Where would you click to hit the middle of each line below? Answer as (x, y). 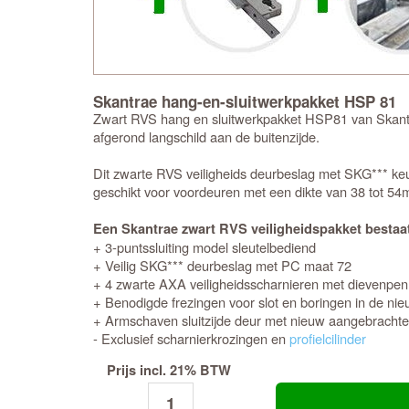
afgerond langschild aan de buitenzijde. (206, 136)
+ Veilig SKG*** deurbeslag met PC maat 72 (222, 265)
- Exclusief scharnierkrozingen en (191, 338)
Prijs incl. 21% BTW (169, 370)
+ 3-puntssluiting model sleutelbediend (204, 247)
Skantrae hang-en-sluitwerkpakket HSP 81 (245, 101)
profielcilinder (328, 338)
